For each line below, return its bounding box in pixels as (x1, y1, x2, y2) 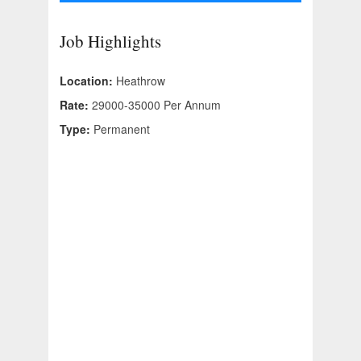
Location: (60, 73, 116, 89)
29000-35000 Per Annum (92, 97, 221, 114)
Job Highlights (60, 30, 161, 53)
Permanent (93, 121, 150, 138)
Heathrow (116, 73, 165, 89)
